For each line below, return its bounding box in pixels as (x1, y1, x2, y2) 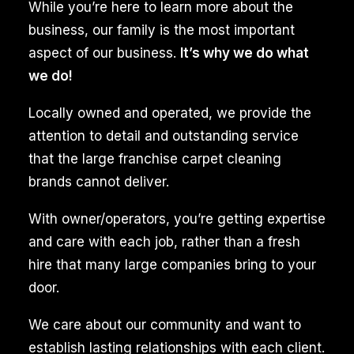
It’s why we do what (180, 45, 309, 61)
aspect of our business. (28, 45, 180, 61)
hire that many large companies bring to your (28, 257, 316, 273)
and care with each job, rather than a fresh (28, 234, 300, 250)
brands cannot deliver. (28, 174, 169, 190)
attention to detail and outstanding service (28, 128, 299, 144)
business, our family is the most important (28, 22, 295, 38)
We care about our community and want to (28, 317, 301, 333)
